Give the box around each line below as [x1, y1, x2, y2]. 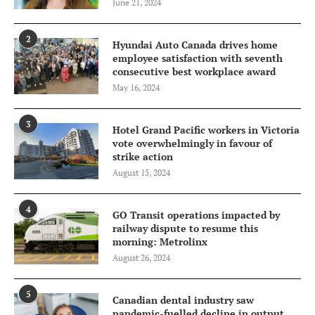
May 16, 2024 [112, 82, 160, 94]
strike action [112, 150, 173, 164]
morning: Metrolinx [112, 235, 207, 249]
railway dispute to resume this [112, 221, 258, 236]
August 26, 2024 [112, 252, 170, 264]
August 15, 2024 [112, 167, 170, 179]
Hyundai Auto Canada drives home [112, 38, 278, 52]
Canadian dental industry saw [112, 293, 254, 307]
